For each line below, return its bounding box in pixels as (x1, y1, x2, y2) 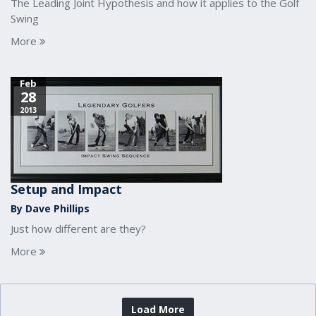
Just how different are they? (11, 221, 146, 236)
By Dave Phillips (11, 202, 90, 215)
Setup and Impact (11, 181, 122, 197)
